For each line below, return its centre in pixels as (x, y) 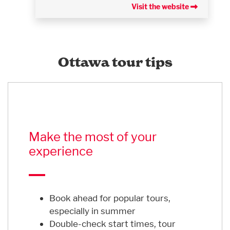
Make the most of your (93, 137)
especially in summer (92, 211)
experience (61, 151)
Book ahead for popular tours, (110, 198)
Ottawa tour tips (115, 62)
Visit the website (161, 7)
